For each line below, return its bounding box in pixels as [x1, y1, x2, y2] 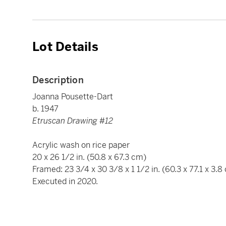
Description [32, 74, 84, 86]
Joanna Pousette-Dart [32, 91, 113, 102]
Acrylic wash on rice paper [32, 140, 130, 151]
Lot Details [32, 39, 98, 55]
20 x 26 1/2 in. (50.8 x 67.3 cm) [32, 152, 146, 163]
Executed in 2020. [32, 176, 98, 187]
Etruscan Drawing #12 [32, 116, 113, 127]
